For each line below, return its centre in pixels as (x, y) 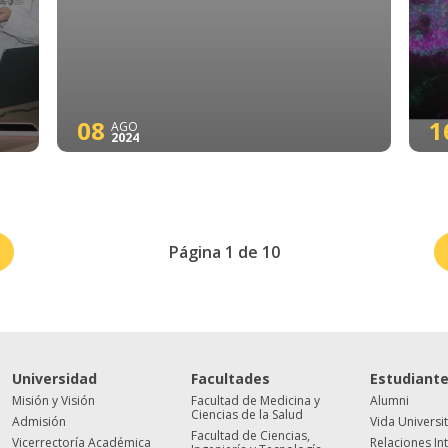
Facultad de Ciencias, (251, 435)
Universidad (55, 378)
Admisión (39, 421)
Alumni (390, 400)
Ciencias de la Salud (247, 414)
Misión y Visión (54, 400)
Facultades (231, 378)
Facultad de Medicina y (256, 400)
